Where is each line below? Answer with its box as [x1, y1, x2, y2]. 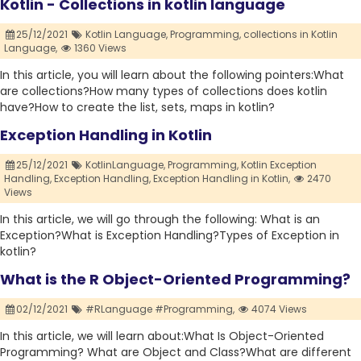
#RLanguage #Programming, [85, 302, 234, 317]
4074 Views [249, 302, 308, 317]
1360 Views [72, 41, 127, 56]
